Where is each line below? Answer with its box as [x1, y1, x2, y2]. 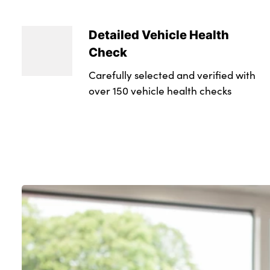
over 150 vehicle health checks [88, 83, 231, 98]
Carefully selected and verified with [88, 67, 256, 83]
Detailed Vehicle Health [88, 25, 229, 43]
